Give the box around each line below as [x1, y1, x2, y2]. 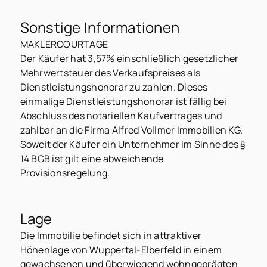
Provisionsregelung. [20, 166, 110, 179]
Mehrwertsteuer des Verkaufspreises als [20, 66, 201, 79]
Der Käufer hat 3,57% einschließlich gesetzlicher [20, 51, 239, 65]
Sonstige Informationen [20, 17, 180, 37]
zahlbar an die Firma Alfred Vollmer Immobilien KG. [20, 123, 243, 136]
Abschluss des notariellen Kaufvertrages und [20, 108, 222, 122]
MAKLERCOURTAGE [20, 37, 108, 51]
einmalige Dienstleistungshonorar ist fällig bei [20, 94, 227, 108]
